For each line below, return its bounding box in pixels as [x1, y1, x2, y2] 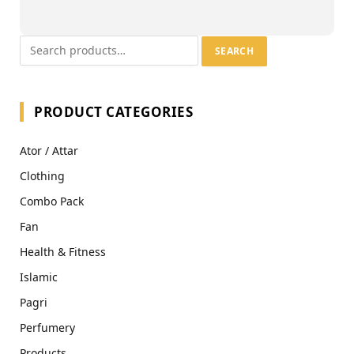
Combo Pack [20, 194, 84, 209]
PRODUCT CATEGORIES [34, 103, 194, 122]
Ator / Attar [20, 143, 78, 159]
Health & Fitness [20, 244, 106, 260]
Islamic [20, 269, 58, 285]
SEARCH [215, 44, 254, 58]
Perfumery [20, 320, 75, 336]
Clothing [20, 168, 65, 184]
